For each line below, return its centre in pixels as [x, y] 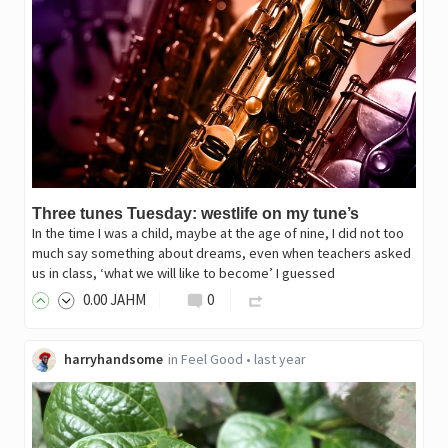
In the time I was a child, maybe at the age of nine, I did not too [217, 233]
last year [279, 359]
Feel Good [211, 359]
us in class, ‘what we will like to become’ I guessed [183, 273]
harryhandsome [113, 359]
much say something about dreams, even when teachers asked [221, 253]
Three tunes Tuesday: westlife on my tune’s [195, 214]
